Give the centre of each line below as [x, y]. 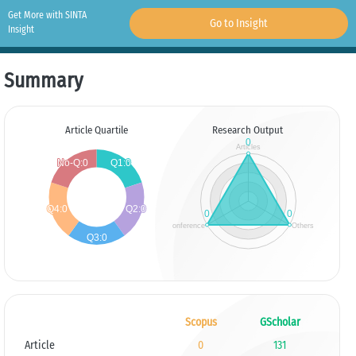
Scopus [201, 322]
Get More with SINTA [47, 15]
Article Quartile [96, 130]
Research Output [248, 130]
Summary [43, 81]
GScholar [280, 322]
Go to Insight [238, 23]
